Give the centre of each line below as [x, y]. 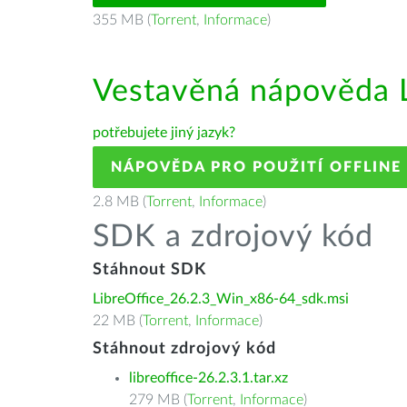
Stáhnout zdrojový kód [184, 349]
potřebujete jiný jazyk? [164, 133]
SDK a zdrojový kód [233, 237]
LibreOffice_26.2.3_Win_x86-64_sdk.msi [221, 299]
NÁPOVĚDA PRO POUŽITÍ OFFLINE [256, 167]
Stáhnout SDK [149, 270]
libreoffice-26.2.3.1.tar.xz [208, 378]
